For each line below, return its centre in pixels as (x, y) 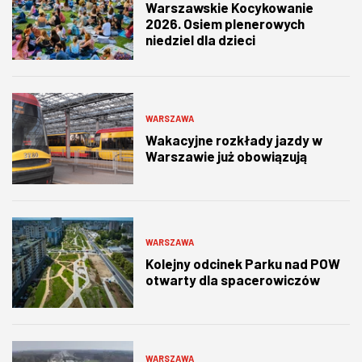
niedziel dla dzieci (200, 40)
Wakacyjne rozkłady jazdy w (234, 139)
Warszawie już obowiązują (226, 156)
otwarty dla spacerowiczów (233, 280)
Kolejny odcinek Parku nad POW (243, 264)
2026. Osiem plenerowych (225, 24)
